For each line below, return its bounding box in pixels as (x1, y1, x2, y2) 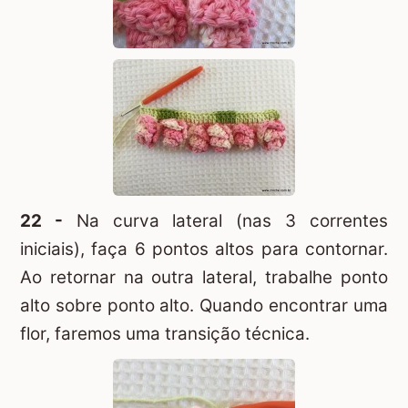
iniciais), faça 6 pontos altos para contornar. (20, 239, 388, 260)
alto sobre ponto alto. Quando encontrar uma (20, 295, 388, 317)
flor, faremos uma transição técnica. (20, 323, 310, 345)
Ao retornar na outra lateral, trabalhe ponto (20, 267, 388, 289)
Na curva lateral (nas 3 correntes (62, 210, 389, 232)
